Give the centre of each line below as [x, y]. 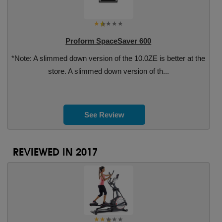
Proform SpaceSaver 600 [109, 41]
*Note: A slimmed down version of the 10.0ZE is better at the [109, 58]
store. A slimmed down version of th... [108, 71]
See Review [105, 115]
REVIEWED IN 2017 [55, 152]
